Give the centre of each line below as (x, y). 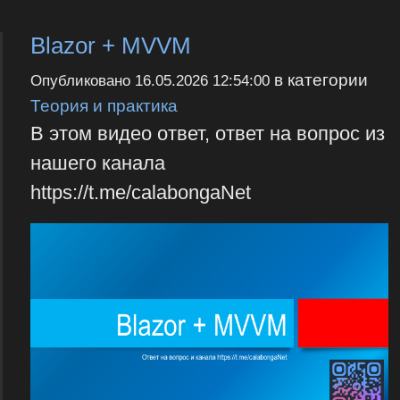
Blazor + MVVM (110, 46)
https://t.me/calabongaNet (140, 193)
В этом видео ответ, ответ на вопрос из (207, 134)
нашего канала (97, 163)
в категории (318, 80)
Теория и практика (104, 106)
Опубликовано (82, 81)
